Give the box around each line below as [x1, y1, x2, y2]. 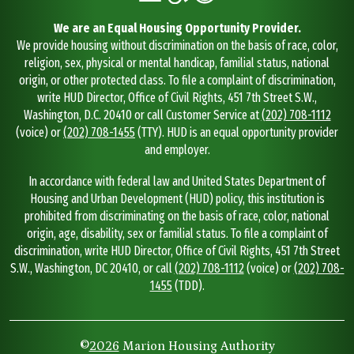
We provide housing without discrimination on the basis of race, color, [16, 38, 338, 54]
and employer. [144, 142, 210, 158]
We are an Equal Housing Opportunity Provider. [53, 21, 301, 36]
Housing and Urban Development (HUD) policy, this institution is [29, 191, 325, 207]
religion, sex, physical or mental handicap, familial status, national [24, 55, 330, 71]
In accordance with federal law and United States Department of [28, 174, 326, 190]
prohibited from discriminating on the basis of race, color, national [24, 209, 330, 224]
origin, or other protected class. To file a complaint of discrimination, [18, 73, 336, 88]
